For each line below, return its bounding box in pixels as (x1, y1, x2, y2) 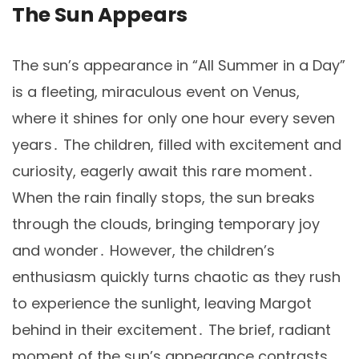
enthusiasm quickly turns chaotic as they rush (12, 266, 341, 287)
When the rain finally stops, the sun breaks (12, 187, 315, 208)
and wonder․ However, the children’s (12, 240, 275, 260)
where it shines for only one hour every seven (12, 107, 335, 128)
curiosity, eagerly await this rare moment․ (12, 160, 314, 181)
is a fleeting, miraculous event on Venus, (12, 81, 300, 102)
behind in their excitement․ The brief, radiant (12, 319, 331, 340)
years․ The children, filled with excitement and (12, 134, 341, 155)
